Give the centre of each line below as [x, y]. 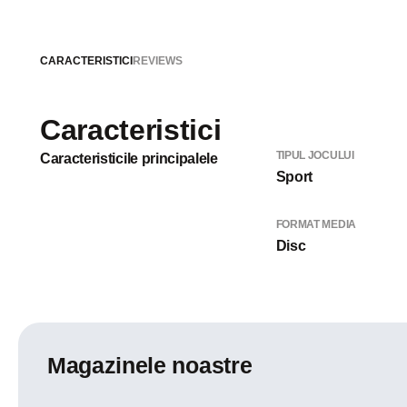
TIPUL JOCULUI [315, 155]
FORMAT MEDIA [316, 224]
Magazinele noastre [150, 365]
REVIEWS [158, 61]
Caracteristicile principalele [129, 159]
